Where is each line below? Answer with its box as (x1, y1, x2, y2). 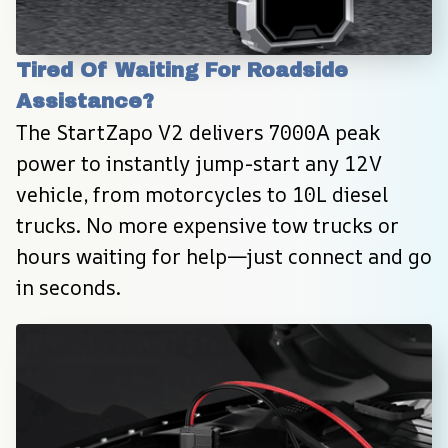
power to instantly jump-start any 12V (16, 149, 382, 177)
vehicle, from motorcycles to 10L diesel (16, 180, 388, 208)
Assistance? (16, 89, 154, 112)
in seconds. (16, 273, 121, 301)
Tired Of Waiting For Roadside (16, 58, 348, 81)
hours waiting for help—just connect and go (16, 242, 432, 270)
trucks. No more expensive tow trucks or (16, 211, 399, 239)
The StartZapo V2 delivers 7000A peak (16, 118, 380, 146)
